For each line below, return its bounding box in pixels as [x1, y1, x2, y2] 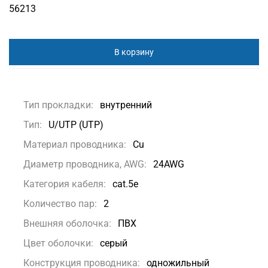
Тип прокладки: [23, 99, 93, 111]
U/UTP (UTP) [48, 118, 103, 130]
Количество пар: [23, 197, 97, 209]
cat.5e [112, 178, 138, 190]
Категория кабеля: [23, 178, 106, 190]
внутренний [100, 99, 152, 111]
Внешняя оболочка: [23, 217, 111, 229]
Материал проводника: [23, 138, 126, 150]
